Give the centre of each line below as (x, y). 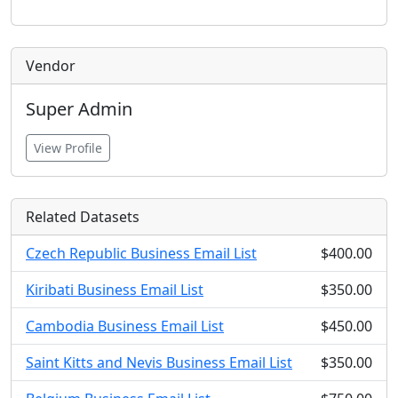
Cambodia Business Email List (125, 326)
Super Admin (79, 109)
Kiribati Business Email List (115, 290)
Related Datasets (83, 217)
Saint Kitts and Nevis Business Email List (159, 362)
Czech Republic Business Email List (141, 253)
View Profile (68, 148)
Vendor (51, 66)
